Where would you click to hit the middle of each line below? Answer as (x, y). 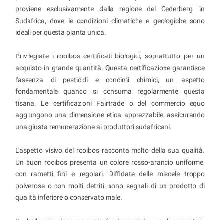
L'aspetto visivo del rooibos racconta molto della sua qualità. (110, 150)
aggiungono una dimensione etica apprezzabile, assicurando (110, 115)
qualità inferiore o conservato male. (69, 197)
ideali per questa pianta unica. (61, 32)
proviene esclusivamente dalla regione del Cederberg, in (110, 9)
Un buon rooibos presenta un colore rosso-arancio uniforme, (110, 162)
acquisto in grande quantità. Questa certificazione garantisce (110, 68)
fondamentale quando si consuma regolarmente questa (110, 91)
